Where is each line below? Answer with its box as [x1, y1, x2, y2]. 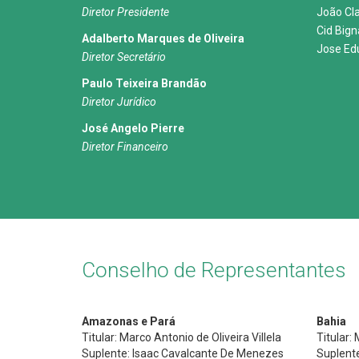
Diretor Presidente [82, 6, 169, 18]
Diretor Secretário [82, 50, 166, 63]
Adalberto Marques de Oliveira [82, 32, 244, 45]
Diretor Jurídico [82, 95, 156, 108]
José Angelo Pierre [82, 122, 184, 135]
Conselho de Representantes [82, 258, 346, 282]
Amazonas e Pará [82, 315, 175, 328]
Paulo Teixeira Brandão [82, 77, 207, 90]
